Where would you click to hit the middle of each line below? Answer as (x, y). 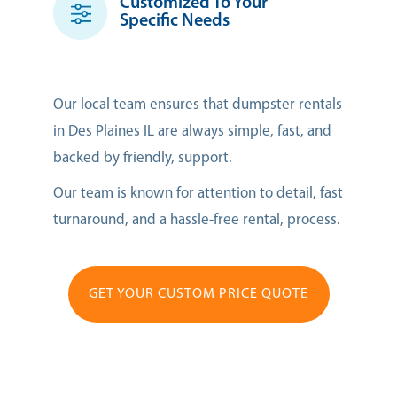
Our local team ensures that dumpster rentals (198, 105)
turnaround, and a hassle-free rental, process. (197, 220)
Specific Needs (175, 22)
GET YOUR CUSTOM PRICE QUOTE (198, 294)
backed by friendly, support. (143, 158)
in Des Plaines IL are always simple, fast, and (192, 131)
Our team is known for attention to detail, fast (198, 193)
